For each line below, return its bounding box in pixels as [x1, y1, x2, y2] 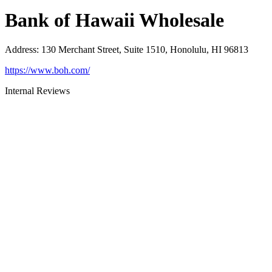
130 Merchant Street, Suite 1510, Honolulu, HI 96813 [41, 44, 248, 55]
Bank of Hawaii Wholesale [5, 8, 224, 31]
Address [5, 44, 36, 55]
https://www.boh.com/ [5, 64, 90, 75]
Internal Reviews [5, 85, 70, 96]
